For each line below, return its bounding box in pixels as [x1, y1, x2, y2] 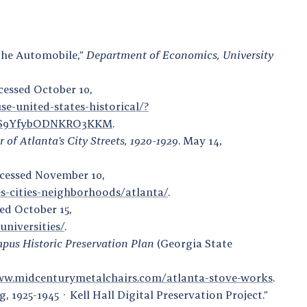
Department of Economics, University [86, 47, 273, 62]
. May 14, [178, 133, 222, 147]
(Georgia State [154, 236, 232, 250]
